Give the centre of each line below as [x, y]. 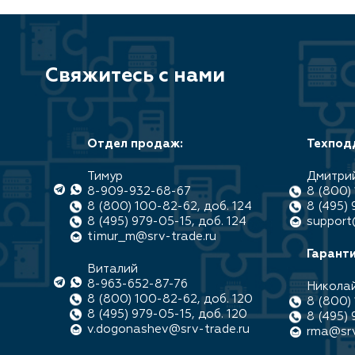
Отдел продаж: [135, 144]
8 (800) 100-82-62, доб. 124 [170, 206]
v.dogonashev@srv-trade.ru [168, 329]
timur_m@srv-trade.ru [152, 237]
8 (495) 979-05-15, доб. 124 [167, 221]
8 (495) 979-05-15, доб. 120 [167, 314]
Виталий [113, 269]
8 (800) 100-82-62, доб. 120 [170, 299]
